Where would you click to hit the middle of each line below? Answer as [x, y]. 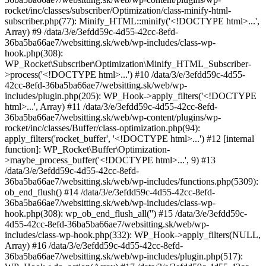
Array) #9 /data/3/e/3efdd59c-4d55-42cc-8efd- [91, 31]
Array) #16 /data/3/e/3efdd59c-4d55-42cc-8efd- [94, 245]
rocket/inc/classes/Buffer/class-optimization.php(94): [102, 128]
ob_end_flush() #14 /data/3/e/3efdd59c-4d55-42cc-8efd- [110, 192]
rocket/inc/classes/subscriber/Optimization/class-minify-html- [118, 10]
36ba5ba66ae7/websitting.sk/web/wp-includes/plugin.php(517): [124, 256]
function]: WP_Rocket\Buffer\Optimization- [87, 149]
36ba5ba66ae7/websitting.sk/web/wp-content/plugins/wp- [113, 117]
